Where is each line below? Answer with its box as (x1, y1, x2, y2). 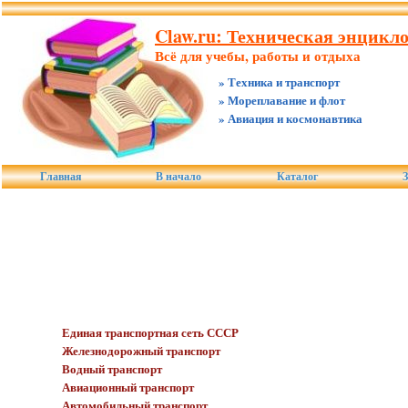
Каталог (277, 170, 318, 183)
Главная (39, 170, 82, 183)
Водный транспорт (61, 359, 162, 377)
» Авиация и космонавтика (219, 109, 362, 127)
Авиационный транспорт (61, 377, 194, 395)
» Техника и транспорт (219, 73, 340, 90)
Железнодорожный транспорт (61, 341, 220, 359)
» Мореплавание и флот (219, 91, 345, 108)
